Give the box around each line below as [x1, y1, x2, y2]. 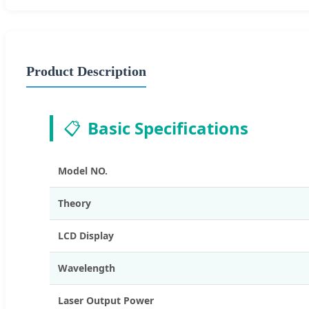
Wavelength [58, 261, 115, 275]
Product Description [26, 63, 146, 79]
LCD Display [58, 228, 114, 242]
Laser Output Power [58, 293, 154, 307]
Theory [58, 196, 91, 210]
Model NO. [58, 163, 108, 177]
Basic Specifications [88, 116, 248, 139]
